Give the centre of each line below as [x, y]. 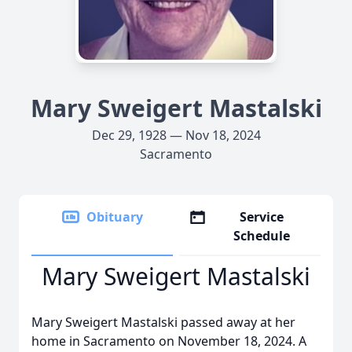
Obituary [115, 217]
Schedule [262, 236]
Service [262, 217]
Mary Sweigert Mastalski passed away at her [163, 322]
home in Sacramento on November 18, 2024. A [169, 341]
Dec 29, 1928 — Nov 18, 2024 [176, 135]
